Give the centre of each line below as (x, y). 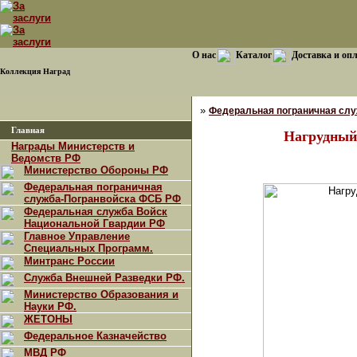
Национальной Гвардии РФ (94, 224)
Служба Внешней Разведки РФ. (104, 278)
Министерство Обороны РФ (96, 170)
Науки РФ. (50, 306)
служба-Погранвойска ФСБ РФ (102, 199)
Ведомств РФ (46, 158)
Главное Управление (77, 236)
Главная (28, 130)
